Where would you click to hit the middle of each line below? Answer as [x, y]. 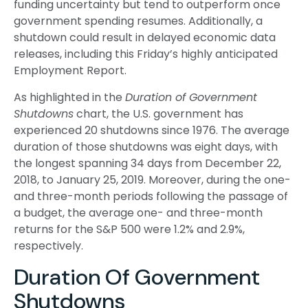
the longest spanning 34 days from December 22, [147, 163]
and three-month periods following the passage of [151, 196]
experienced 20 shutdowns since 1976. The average [152, 130]
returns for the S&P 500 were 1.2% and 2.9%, [129, 229]
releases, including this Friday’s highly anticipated [146, 54]
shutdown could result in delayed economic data [145, 37]
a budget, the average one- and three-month [138, 213]
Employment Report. [70, 70]
